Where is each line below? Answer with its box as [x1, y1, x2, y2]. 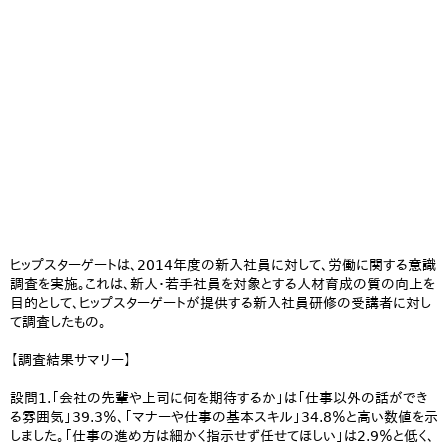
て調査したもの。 [10, 314, 106, 330]
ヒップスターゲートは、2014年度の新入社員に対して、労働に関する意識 [10, 257, 436, 273]
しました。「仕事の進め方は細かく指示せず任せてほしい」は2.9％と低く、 [10, 428, 434, 444]
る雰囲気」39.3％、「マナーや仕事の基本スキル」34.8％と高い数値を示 [10, 409, 438, 425]
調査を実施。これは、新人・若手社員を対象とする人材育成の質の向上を [10, 276, 435, 292]
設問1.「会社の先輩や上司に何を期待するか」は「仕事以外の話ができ [10, 390, 427, 406]
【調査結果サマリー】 [10, 352, 132, 368]
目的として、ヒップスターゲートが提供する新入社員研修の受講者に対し [10, 295, 431, 311]
